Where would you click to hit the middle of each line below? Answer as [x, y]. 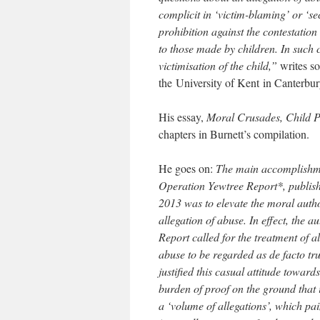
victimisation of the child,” [219, 65]
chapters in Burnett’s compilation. [234, 134]
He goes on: [187, 168]
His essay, [182, 117]
